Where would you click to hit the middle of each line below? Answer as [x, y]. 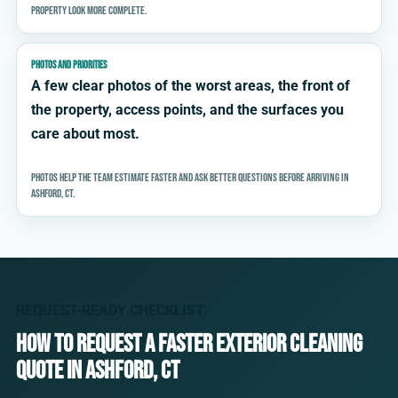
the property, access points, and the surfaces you [187, 110]
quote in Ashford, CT [98, 371]
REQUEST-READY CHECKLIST [110, 311]
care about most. [85, 134]
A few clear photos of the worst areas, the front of [191, 86]
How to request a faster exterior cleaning [189, 345]
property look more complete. [89, 11]
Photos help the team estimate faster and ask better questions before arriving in [190, 178]
